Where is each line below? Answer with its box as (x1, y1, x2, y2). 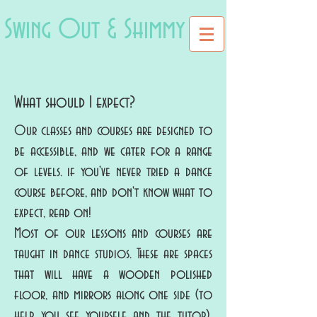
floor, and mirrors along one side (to (14, 287, 212, 303)
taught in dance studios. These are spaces (14, 246, 212, 262)
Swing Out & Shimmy (4, 15, 185, 45)
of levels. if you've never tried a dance (14, 164, 212, 180)
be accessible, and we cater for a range (14, 144, 212, 159)
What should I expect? (14, 93, 135, 112)
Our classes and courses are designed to (14, 123, 212, 139)
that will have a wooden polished (14, 267, 212, 282)
